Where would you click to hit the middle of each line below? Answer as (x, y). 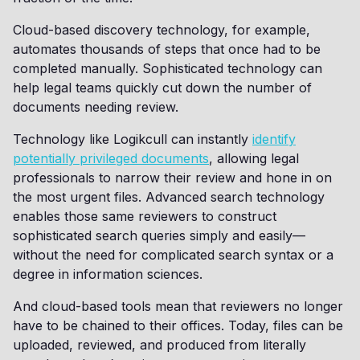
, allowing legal (254, 158)
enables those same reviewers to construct (145, 216)
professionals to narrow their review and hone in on (172, 178)
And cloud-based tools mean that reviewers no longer (178, 306)
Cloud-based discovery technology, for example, (162, 30)
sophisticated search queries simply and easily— (159, 235)
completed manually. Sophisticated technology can (168, 68)
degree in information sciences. (108, 274)
